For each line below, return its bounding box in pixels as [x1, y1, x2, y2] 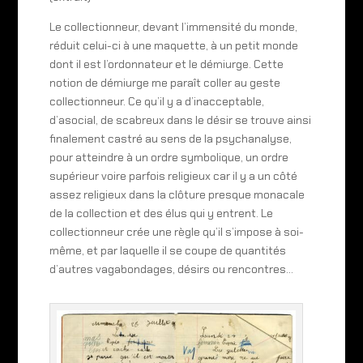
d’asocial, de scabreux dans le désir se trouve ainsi [49, 113, 311, 128]
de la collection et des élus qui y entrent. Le [49, 206, 273, 221]
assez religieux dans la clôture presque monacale [49, 187, 305, 203]
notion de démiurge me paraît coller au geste [49, 75, 280, 91]
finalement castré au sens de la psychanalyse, [49, 131, 292, 147]
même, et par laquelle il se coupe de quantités [49, 243, 286, 258]
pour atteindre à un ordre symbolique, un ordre [49, 150, 288, 165]
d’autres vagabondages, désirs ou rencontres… [49, 262, 293, 277]
